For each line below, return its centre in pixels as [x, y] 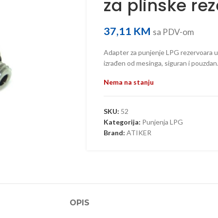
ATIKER [139, 133]
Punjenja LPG [162, 122]
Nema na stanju [128, 82]
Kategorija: [122, 122]
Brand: [115, 133]
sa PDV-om [173, 32]
